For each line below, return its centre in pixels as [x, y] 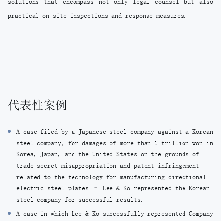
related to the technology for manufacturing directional [111, 177]
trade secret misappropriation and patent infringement [108, 166]
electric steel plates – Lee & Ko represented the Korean [113, 188]
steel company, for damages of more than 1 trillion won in [115, 143]
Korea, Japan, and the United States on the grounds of [108, 154]
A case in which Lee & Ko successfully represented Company [115, 213]
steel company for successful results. [80, 200]
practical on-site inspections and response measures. [98, 16]
